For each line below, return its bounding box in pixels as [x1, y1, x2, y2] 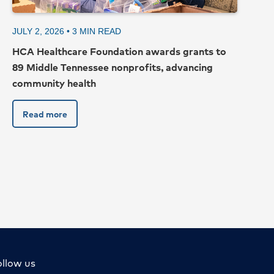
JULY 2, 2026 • [12, 26, 72, 37]
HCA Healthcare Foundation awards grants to [12, 43, 226, 59]
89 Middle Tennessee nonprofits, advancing [12, 59, 213, 75]
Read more [23, 107, 67, 121]
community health [12, 75, 96, 91]
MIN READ [80, 26, 121, 37]
